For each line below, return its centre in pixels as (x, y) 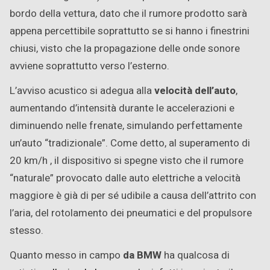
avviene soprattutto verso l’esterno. (89, 66)
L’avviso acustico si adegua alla (82, 90)
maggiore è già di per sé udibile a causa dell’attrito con (133, 195)
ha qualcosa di (196, 255)
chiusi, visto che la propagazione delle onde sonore (125, 48)
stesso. (27, 230)
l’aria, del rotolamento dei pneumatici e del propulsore (131, 213)
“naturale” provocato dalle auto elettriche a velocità (125, 178)
